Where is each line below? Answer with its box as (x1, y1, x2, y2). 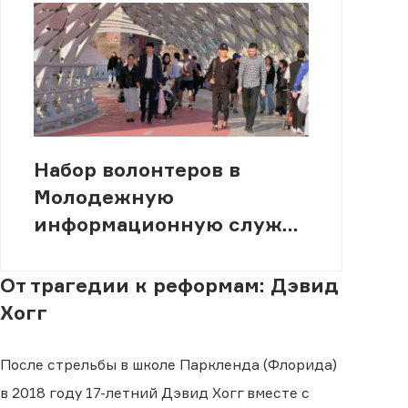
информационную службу (33, 212, 306, 237)
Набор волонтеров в (33, 158, 240, 182)
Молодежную (33, 185, 174, 209)
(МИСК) (33, 240, 107, 264)
